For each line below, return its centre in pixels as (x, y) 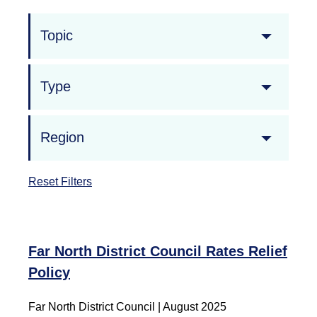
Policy (49, 272)
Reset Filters (60, 181)
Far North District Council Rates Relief (158, 251)
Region (62, 138)
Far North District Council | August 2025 (127, 306)
